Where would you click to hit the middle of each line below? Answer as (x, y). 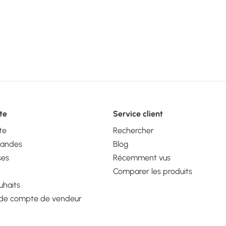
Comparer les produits (152, 171)
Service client (138, 114)
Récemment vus (142, 157)
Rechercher (133, 130)
